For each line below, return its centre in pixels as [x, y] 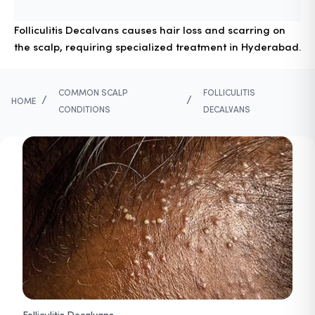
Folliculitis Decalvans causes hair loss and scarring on [150, 30]
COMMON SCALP [93, 92]
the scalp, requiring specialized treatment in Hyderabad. [157, 46]
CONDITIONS [84, 109]
